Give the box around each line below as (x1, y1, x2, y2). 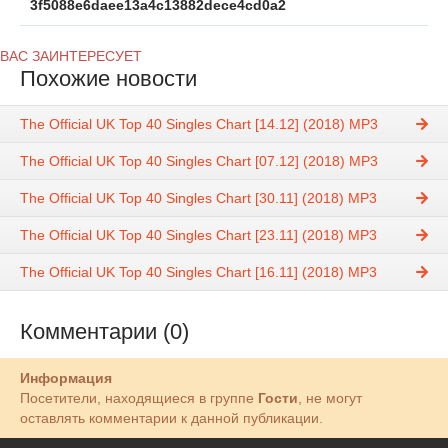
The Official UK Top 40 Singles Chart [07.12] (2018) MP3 (20, 153, 378, 170)
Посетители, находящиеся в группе (20, 390, 258, 407)
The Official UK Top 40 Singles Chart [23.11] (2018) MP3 (20, 227, 377, 244)
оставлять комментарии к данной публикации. (20, 410, 323, 427)
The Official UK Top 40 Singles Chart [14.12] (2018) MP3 (20, 116, 378, 133)
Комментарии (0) (20, 319, 189, 345)
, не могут (298, 390, 362, 407)
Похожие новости (20, 66, 197, 91)
